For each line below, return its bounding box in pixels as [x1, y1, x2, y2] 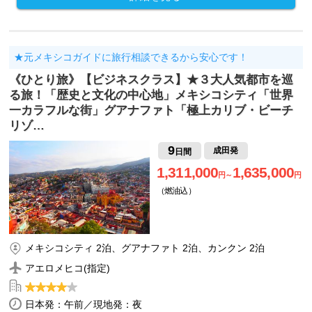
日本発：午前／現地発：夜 [25, 299, 143, 311]
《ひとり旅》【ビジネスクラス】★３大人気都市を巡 [9, 72, 294, 86]
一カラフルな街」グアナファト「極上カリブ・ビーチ [9, 103, 294, 117]
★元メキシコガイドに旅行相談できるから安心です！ [13, 51, 248, 63]
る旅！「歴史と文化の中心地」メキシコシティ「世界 [9, 88, 294, 102]
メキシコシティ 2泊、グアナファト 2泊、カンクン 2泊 [25, 242, 265, 254]
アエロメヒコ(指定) [25, 263, 111, 274]
